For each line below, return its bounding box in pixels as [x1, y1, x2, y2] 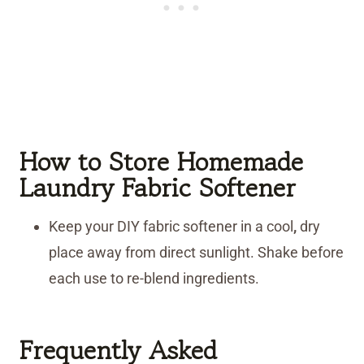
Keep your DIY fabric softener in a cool [49, 218, 293, 236]
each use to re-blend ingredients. [49, 270, 259, 288]
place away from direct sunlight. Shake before [49, 244, 344, 262]
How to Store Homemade [19, 143, 303, 181]
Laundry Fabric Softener [19, 169, 296, 207]
